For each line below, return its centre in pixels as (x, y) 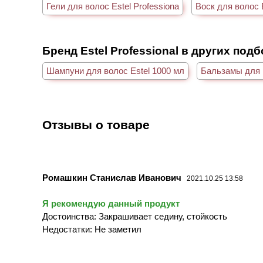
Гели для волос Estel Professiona (113, 6)
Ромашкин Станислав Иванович (112, 178)
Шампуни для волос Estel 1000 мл (115, 71)
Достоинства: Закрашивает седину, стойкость (135, 216)
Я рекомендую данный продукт (111, 203)
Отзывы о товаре (96, 125)
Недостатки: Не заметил (92, 229)
